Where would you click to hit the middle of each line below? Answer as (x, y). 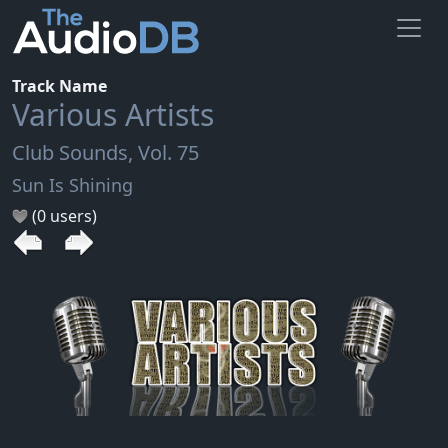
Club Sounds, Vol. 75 (105, 152)
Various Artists (113, 114)
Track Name (59, 85)
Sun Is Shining (72, 184)
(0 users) (62, 215)
